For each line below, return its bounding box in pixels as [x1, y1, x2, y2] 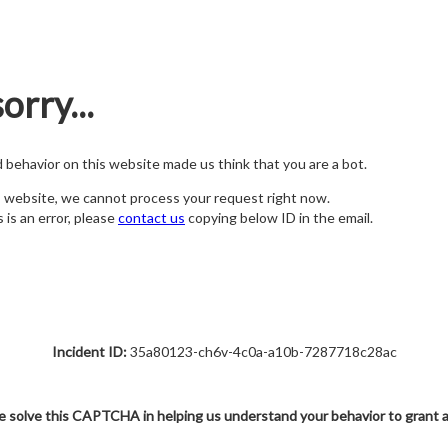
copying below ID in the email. [185, 209, 373, 227]
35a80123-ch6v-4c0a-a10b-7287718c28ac [126, 343, 397, 360]
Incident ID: [51, 343, 127, 360]
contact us [118, 209, 185, 227]
